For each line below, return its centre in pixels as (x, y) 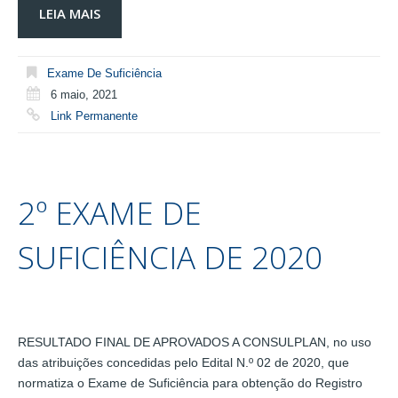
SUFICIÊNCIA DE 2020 (170, 257)
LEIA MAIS (70, 14)
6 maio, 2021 (84, 95)
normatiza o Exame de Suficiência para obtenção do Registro (190, 382)
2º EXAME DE (110, 212)
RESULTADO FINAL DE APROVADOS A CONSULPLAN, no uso (195, 342)
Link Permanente (94, 116)
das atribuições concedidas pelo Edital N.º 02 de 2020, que (183, 362)
